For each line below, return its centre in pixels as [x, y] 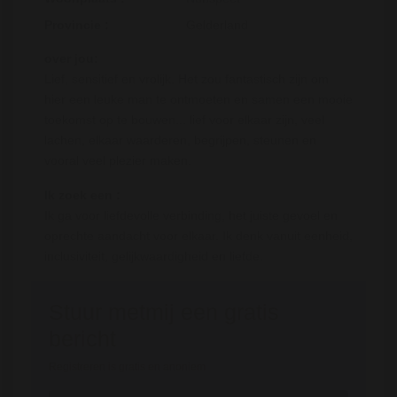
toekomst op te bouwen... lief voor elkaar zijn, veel [184, 120]
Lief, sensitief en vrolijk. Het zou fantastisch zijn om [187, 79]
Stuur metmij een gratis [164, 312]
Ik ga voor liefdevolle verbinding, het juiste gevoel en [191, 216]
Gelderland [217, 25]
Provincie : [77, 25]
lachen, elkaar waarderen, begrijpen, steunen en [180, 140]
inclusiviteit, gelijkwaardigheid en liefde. [154, 257]
